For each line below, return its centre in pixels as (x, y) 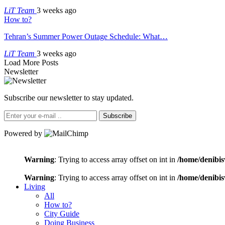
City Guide (62, 213)
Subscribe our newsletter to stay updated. (69, 97)
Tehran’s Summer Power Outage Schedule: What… (86, 36)
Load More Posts (31, 62)
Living (35, 186)
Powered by (24, 133)
